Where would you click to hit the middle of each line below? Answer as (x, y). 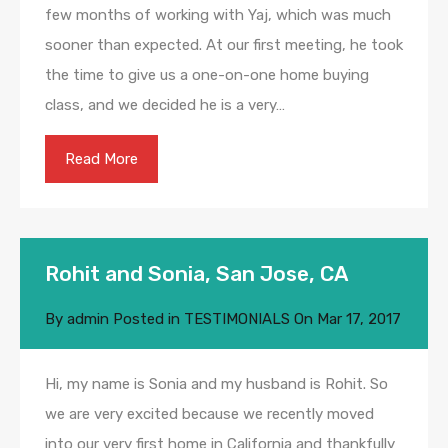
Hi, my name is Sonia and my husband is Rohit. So (216, 384)
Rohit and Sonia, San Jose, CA (197, 274)
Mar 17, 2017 (359, 319)
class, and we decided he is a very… (165, 105)
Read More (101, 159)
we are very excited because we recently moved (209, 414)
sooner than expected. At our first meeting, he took (224, 45)
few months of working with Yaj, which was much (218, 15)
